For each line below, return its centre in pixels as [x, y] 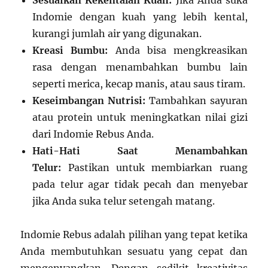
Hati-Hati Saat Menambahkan [140, 151]
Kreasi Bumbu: [70, 50]
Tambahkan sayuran [197, 100]
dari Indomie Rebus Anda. [93, 134]
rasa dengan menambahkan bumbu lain [140, 67]
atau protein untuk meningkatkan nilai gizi [140, 117]
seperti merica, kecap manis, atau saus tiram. [139, 84]
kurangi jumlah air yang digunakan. [117, 33]
